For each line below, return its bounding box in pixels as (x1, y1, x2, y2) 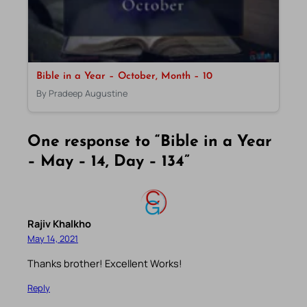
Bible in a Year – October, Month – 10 (36, 71, 212, 82)
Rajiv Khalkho (27, 217, 91, 231)
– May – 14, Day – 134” (27, 154, 190, 171)
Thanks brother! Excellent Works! (27, 256, 182, 270)
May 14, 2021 (27, 232, 78, 245)
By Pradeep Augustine (36, 87, 127, 100)
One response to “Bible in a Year (27, 134, 271, 151)
